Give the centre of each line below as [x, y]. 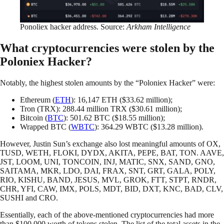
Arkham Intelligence [158, 27]
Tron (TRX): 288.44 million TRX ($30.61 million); [101, 109]
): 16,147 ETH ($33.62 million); [122, 100]
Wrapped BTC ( [45, 127]
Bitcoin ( [34, 118]
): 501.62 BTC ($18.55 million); [114, 118]
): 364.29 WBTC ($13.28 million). [149, 127]
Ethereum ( [37, 100]
